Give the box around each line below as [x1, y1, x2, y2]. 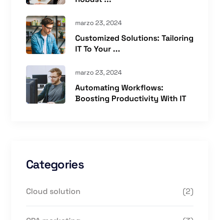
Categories [26, 157, 84, 172]
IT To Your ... [75, 44, 120, 54]
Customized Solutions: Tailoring [75, 33, 193, 43]
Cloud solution [26, 186, 81, 196]
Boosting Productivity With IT [75, 93, 186, 104]
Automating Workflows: [75, 82, 164, 93]
